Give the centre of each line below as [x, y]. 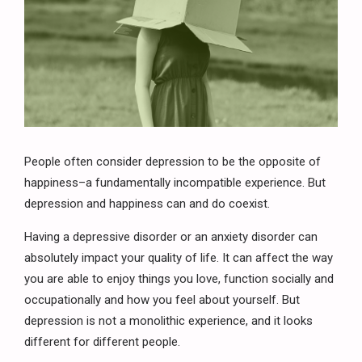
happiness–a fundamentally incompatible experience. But [175, 183]
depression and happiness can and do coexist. [149, 204]
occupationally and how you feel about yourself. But [162, 300]
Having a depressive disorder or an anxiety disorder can [171, 237]
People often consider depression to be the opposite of [173, 162]
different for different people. [104, 342]
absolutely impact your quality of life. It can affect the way [179, 258]
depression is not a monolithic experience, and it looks [168, 321]
